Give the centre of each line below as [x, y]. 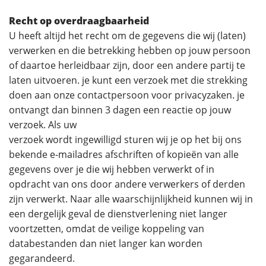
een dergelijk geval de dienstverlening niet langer [118, 214]
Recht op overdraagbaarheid [79, 21]
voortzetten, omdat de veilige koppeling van [107, 229]
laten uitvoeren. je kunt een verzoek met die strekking [128, 80]
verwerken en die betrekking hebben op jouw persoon [130, 50]
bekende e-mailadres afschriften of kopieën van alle [124, 154]
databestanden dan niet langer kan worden [106, 243]
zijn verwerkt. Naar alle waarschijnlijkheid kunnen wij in [131, 199]
